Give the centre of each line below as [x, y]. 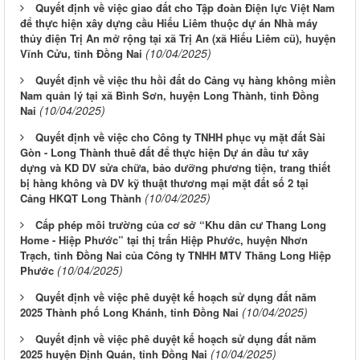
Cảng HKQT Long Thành [81, 198]
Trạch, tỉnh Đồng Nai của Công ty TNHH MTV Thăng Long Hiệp [176, 256]
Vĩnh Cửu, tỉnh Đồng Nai [81, 54]
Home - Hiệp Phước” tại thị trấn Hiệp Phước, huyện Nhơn [164, 240]
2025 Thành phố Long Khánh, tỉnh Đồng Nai [129, 313]
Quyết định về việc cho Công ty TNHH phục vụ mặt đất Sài [180, 137]
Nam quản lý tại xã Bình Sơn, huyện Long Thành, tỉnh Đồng [170, 96]
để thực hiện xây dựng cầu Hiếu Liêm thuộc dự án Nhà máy [169, 23]
